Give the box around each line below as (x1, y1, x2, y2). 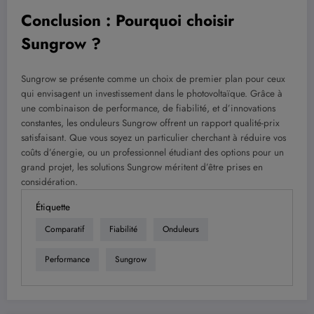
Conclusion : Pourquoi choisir (21, 9, 234, 32)
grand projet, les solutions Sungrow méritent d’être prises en (21, 160, 263, 174)
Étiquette (36, 200, 70, 214)
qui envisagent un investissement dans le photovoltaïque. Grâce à (21, 86, 282, 100)
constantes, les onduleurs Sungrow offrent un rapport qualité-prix (21, 116, 280, 130)
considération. (21, 175, 78, 189)
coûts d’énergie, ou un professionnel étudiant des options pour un (21, 145, 284, 159)
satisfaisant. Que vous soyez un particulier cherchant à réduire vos (21, 130, 286, 144)
